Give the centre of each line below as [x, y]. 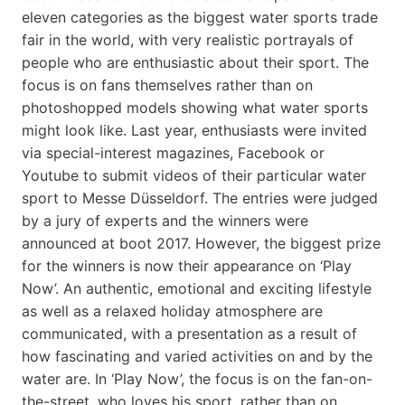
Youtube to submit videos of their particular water [194, 175]
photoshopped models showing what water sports [195, 107]
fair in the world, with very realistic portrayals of [188, 39]
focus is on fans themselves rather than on [167, 85]
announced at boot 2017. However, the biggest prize [201, 243]
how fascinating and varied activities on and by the [197, 356]
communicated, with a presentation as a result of [189, 333]
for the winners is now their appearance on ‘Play [187, 265]
